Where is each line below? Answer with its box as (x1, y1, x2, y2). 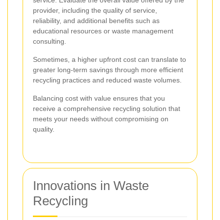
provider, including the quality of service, (33, 6, 157, 14)
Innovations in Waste (33, 178, 149, 193)
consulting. (33, 37, 66, 45)
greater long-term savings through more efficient (33, 65, 183, 74)
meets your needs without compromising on (33, 114, 168, 123)
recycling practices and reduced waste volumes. (33, 76, 182, 84)
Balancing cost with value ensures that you (33, 94, 165, 102)
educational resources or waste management (33, 27, 173, 35)
